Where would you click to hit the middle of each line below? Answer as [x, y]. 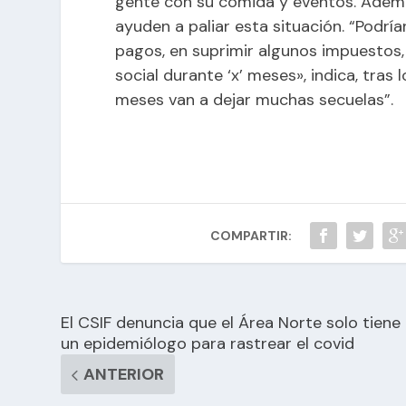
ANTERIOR [124, 375]
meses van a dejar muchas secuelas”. [255, 100]
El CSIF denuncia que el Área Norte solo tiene [231, 323]
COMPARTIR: [251, 236]
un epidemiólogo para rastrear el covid [208, 344]
